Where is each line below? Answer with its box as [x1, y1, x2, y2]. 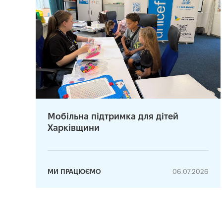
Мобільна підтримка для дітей [48, 111, 178, 121]
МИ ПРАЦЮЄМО [48, 167, 101, 175]
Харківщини [48, 122, 100, 132]
